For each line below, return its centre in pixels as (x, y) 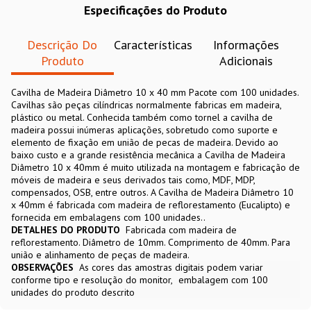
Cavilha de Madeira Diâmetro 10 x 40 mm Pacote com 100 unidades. (155, 92)
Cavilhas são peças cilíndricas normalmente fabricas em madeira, (146, 104)
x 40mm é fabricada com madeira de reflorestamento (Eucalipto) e (151, 204)
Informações (246, 44)
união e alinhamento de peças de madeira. (100, 254)
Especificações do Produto (155, 10)
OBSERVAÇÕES (42, 267)
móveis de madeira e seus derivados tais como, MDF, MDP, (133, 179)
